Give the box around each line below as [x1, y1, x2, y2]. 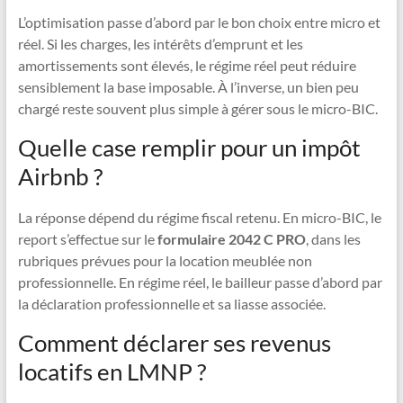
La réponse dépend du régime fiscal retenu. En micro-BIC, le [17, 209, 381, 227]
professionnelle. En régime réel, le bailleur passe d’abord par [17, 273, 382, 291]
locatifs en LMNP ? [17, 357, 206, 387]
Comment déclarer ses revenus [17, 328, 331, 358]
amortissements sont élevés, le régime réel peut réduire [17, 57, 356, 75]
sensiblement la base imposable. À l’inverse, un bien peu [17, 78, 359, 96]
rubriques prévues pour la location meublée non [17, 252, 312, 270]
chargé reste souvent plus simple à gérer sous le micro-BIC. [17, 100, 378, 118]
